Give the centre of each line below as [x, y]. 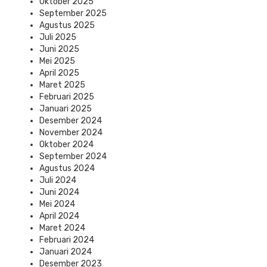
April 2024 [59, 216]
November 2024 [71, 133]
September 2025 [73, 14]
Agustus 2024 [67, 169]
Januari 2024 [66, 252]
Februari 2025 [67, 97]
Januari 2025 [66, 109]
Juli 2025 [58, 38]
